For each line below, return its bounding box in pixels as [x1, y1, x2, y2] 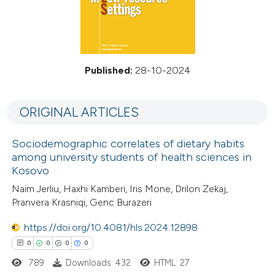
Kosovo [12, 164, 50, 178]
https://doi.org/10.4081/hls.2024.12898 [24, 221, 198, 233]
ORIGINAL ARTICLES [19, 104, 139, 120]
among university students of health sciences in [12, 150, 252, 165]
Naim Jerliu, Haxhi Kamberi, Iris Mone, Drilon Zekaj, [12, 183, 228, 195]
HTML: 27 [153, 257, 190, 268]
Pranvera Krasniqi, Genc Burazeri [12, 196, 152, 209]
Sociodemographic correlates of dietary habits [12, 137, 245, 151]
